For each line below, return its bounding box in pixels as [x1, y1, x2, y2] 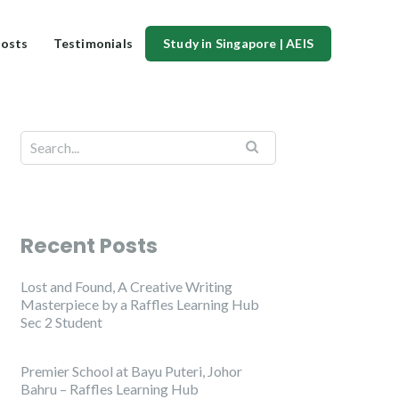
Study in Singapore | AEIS [163, 35, 313, 51]
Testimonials [53, 35, 133, 51]
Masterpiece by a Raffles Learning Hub [20, 296, 259, 313]
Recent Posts [20, 232, 158, 261]
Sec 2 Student [20, 313, 102, 331]
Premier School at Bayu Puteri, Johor [20, 362, 242, 380]
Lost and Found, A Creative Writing [20, 278, 232, 296]
